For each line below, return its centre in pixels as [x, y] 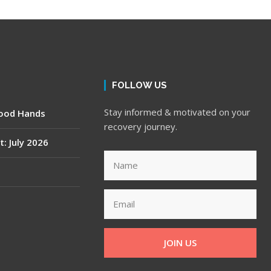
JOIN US [181, 243]
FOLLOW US [139, 86]
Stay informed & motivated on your [177, 112]
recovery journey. [140, 127]
